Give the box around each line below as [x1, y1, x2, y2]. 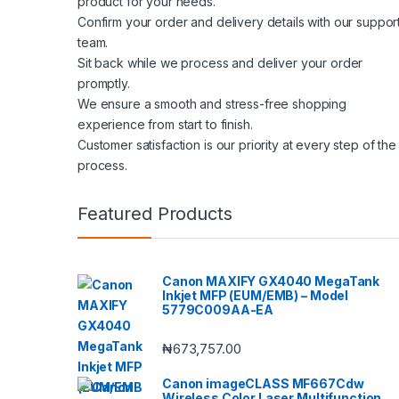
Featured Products [77, 202, 232, 224]
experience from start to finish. [77, 116, 253, 132]
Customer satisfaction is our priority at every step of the [77, 136, 396, 152]
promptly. [77, 75, 130, 91]
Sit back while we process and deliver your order [77, 54, 363, 70]
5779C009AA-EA [162, 301, 274, 317]
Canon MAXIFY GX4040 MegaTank [162, 273, 380, 289]
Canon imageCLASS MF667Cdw [162, 376, 364, 392]
